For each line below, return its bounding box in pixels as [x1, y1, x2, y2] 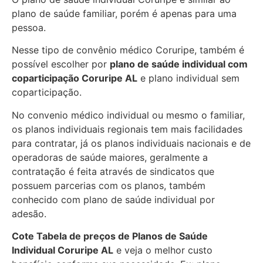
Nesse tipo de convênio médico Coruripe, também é [12, 44, 244, 56]
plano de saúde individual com [110, 58, 248, 70]
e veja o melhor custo [113, 244, 213, 257]
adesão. [12, 207, 46, 220]
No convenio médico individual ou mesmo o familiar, [12, 109, 245, 121]
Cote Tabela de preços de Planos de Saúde [12, 230, 208, 242]
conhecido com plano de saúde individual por [12, 193, 215, 205]
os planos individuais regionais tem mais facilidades [12, 123, 242, 135]
